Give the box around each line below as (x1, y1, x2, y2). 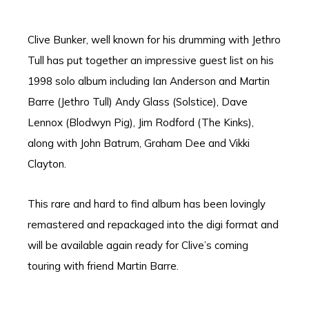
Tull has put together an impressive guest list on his (28, 54, 274, 67)
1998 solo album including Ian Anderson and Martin (28, 74, 270, 88)
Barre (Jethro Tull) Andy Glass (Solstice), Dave (28, 95, 248, 108)
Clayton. (28, 157, 66, 170)
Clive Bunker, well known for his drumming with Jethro (28, 33, 281, 46)
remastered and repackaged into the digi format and (28, 218, 279, 232)
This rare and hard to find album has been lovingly (28, 197, 266, 211)
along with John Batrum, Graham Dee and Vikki (28, 137, 250, 150)
